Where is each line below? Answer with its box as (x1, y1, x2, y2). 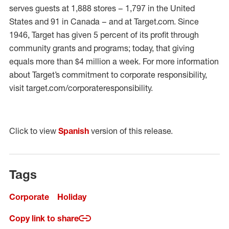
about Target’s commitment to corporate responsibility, (9, 70, 207, 80)
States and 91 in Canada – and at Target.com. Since (9, 16, 199, 27)
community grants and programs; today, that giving (9, 43, 194, 53)
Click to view (9, 126, 58, 136)
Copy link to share (9, 213, 79, 223)
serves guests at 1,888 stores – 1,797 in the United (9, 3, 195, 13)
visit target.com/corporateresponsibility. (9, 83, 153, 93)
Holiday (57, 192, 86, 202)
